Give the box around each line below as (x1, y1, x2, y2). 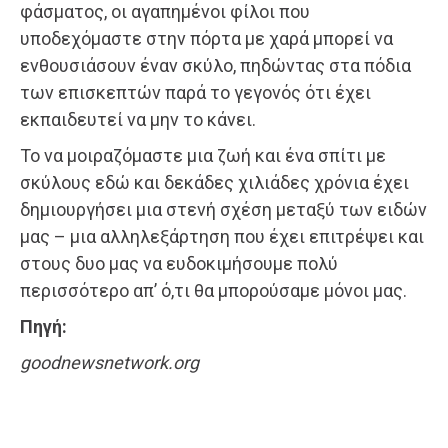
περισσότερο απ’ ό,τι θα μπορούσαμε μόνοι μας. (20, 279, 407, 301)
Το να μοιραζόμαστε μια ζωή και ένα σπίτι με (20, 144, 386, 166)
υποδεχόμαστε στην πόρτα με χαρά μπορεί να (20, 27, 393, 49)
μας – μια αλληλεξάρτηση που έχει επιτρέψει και (20, 225, 424, 247)
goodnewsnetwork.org (20, 351, 199, 373)
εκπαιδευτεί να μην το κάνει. (20, 108, 256, 130)
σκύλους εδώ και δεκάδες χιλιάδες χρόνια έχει (20, 171, 409, 193)
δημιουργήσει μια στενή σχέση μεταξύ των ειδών (20, 198, 427, 220)
